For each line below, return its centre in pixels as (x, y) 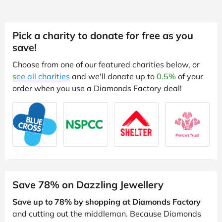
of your (190, 76)
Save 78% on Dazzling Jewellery (88, 184)
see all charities (41, 76)
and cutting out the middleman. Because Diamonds (107, 213)
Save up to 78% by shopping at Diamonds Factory (107, 201)
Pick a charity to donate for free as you (103, 35)
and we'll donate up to (113, 76)
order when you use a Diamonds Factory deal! (97, 88)
